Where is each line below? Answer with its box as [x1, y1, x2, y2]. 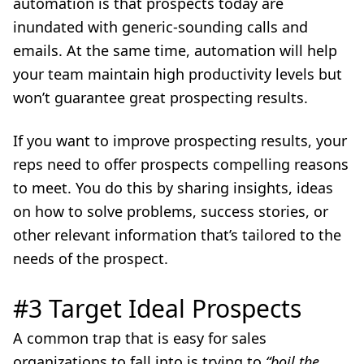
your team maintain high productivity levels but [13, 64, 342, 84]
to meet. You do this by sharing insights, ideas [13, 178, 333, 197]
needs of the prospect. [13, 249, 168, 268]
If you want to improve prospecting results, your [13, 131, 347, 150]
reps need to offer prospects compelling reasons [13, 154, 349, 174]
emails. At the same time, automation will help [13, 41, 337, 60]
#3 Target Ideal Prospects [13, 292, 301, 325]
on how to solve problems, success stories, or [13, 201, 328, 221]
